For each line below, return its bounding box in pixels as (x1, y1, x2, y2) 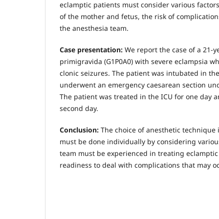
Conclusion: (60, 125, 101, 134)
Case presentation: (60, 44, 125, 54)
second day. (60, 103, 98, 113)
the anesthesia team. (60, 23, 129, 33)
